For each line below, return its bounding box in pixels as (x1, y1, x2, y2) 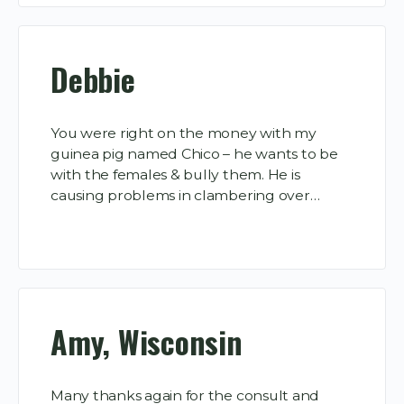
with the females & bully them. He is (50, 165, 300, 183)
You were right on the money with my (50, 124, 317, 142)
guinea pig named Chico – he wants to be (50, 144, 338, 162)
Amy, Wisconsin (50, 319, 243, 364)
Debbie (50, 57, 135, 103)
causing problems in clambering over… (50, 186, 320, 204)
